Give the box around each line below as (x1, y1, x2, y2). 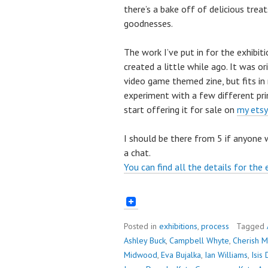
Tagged (236, 220, 267, 232)
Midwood (124, 249, 157, 260)
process (201, 220, 229, 232)
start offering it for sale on (124, 103, 237, 116)
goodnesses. (124, 17, 173, 30)
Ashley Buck (124, 234, 166, 246)
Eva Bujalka (161, 249, 201, 260)
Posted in (124, 220, 159, 232)
